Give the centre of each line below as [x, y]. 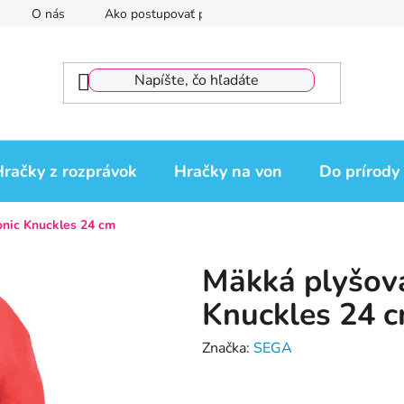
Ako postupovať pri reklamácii [188, 14]
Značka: [228, 349]
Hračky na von [228, 171]
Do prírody [359, 171]
